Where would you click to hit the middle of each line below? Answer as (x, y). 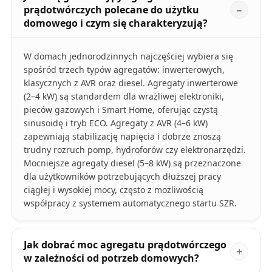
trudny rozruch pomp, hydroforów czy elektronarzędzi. (134, 150)
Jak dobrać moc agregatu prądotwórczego (125, 245)
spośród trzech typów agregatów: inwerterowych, (124, 70)
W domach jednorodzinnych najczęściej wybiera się (128, 56)
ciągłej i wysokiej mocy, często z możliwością (113, 190)
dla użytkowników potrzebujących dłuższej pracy (122, 177)
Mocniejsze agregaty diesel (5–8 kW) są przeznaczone (132, 163)
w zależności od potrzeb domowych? (111, 258)
